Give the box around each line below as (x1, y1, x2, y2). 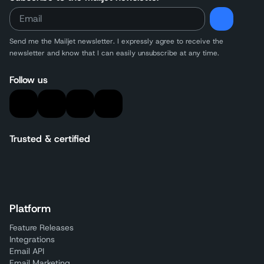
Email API (9, 246, 44, 257)
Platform (9, 202, 51, 216)
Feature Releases (9, 222, 74, 233)
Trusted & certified (9, 133, 90, 146)
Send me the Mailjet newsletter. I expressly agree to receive (9, 37, 210, 47)
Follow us (9, 74, 48, 87)
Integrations (9, 234, 55, 245)
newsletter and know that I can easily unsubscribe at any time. (9, 48, 219, 58)
